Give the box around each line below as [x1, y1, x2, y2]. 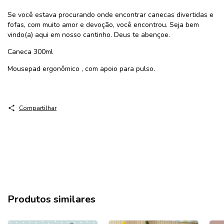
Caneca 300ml [7, 47, 55, 57]
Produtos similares [7, 192, 95, 206]
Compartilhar [18, 104, 56, 112]
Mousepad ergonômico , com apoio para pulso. [7, 64, 155, 74]
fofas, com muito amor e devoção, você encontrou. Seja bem [7, 20, 199, 30]
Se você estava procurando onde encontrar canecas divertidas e [7, 10, 213, 20]
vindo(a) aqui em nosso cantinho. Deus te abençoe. [7, 30, 172, 40]
